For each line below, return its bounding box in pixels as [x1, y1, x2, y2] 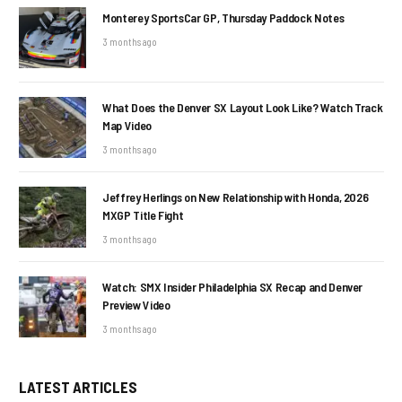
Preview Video [102, 297, 170, 313]
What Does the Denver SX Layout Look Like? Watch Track [102, 99, 383, 115]
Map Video [102, 117, 152, 133]
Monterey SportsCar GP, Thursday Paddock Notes [102, 9, 345, 25]
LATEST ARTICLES [19, 378, 137, 397]
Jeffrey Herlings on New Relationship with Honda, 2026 [102, 188, 369, 205]
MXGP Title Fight [102, 206, 184, 223]
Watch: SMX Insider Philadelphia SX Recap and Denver [102, 279, 363, 295]
